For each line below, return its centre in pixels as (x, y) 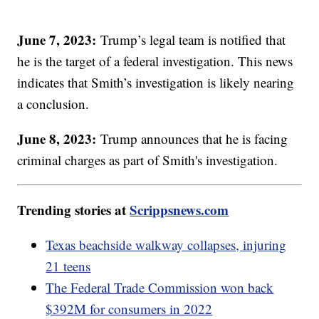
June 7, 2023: (59, 40)
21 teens (68, 266)
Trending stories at (74, 210)
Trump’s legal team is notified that (193, 40)
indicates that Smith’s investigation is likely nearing (156, 83)
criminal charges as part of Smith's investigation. (150, 160)
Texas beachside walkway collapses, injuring (166, 245)
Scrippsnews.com (179, 210)
